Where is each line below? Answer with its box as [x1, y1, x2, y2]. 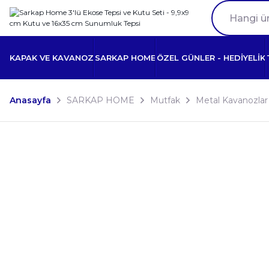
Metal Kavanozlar [196, 95, 268, 106]
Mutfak [150, 95, 180, 106]
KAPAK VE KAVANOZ [10, 52, 94, 62]
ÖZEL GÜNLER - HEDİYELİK [157, 52, 265, 62]
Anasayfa [10, 95, 51, 106]
